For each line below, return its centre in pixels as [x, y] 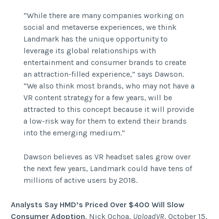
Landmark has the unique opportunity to [95, 39]
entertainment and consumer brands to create [105, 62]
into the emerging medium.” [74, 132]
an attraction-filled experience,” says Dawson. [103, 74]
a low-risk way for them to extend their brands [105, 121]
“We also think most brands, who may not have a [109, 86]
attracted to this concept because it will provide [109, 109]
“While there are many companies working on [103, 15]
